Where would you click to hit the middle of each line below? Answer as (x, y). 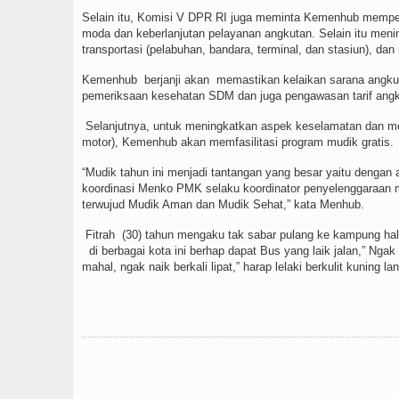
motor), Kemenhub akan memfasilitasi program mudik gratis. (238, 142)
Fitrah (100, 235)
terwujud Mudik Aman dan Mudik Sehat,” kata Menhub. (223, 205)
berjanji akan (177, 80)
